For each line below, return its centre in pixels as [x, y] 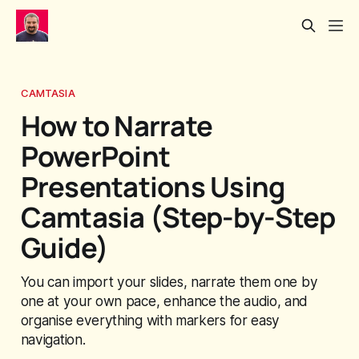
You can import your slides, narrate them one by [169, 281]
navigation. [53, 339]
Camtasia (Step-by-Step [177, 216]
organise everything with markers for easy [150, 320]
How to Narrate [117, 125]
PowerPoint [95, 155]
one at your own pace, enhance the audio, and [164, 301]
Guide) [65, 247]
